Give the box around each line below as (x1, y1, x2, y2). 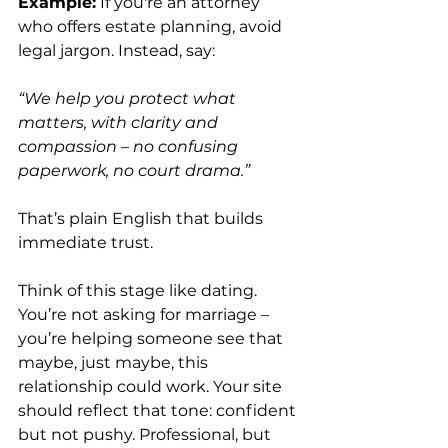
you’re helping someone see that (18, 328, 287, 348)
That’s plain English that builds (18, 208, 267, 228)
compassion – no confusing (18, 136, 242, 156)
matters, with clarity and (18, 112, 222, 132)
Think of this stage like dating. (18, 280, 261, 300)
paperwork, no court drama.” (18, 160, 250, 180)
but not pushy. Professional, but (18, 424, 275, 444)
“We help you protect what (18, 88, 240, 108)
